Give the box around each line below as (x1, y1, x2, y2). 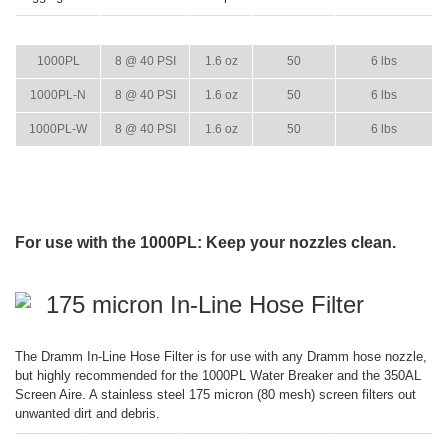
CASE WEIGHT (350, 25, 418, 35)
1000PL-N (30, 88, 86, 102)
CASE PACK (266, 25, 322, 35)
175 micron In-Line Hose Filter (46, 291, 364, 318)
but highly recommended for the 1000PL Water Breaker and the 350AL (15, 368, 421, 383)
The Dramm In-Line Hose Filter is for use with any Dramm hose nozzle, (15, 349, 427, 364)
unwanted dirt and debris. (15, 406, 160, 421)
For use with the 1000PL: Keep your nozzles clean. (15, 234, 396, 251)
